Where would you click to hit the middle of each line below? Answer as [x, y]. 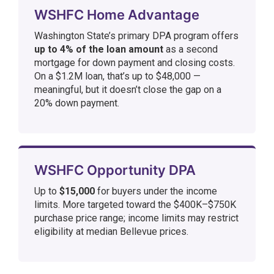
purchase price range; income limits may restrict [136, 218]
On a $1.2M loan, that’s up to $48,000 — [117, 76]
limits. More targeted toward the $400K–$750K [135, 205]
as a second [191, 49]
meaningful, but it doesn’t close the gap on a [128, 90]
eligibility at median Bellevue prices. [111, 231]
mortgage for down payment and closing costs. [135, 63]
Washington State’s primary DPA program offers [136, 36]
